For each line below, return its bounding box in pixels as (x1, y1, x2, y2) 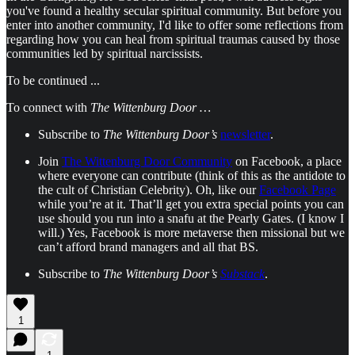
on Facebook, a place (232, 154, 342, 168)
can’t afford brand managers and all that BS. (38, 239, 258, 254)
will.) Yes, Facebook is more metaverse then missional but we (38, 225, 345, 239)
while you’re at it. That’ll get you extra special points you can (38, 197, 344, 211)
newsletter (220, 127, 270, 141)
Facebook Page (259, 182, 336, 197)
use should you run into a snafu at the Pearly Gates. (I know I (38, 211, 344, 225)
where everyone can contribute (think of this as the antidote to (38, 168, 345, 182)
